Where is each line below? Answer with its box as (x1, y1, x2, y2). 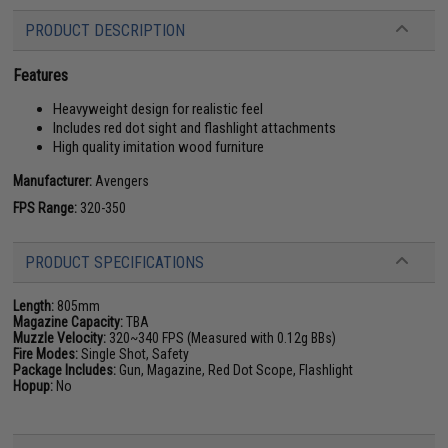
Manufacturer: (13, 173, 93, 190)
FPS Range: (13, 200, 78, 217)
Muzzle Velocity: (13, 330, 107, 347)
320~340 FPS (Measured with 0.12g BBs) (106, 330, 337, 347)
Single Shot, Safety (78, 346, 190, 363)
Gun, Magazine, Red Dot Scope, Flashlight (116, 362, 354, 379)
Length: (13, 298, 55, 315)
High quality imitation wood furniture (53, 138, 265, 157)
